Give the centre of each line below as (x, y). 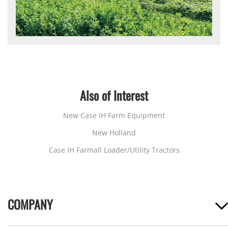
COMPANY (30, 204)
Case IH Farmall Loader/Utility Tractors (114, 150)
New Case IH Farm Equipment (114, 115)
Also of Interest (114, 95)
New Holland (114, 132)
